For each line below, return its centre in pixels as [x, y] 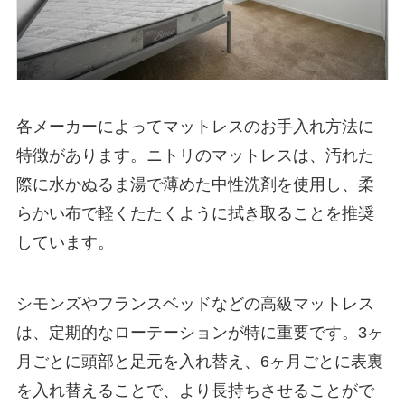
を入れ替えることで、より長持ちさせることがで [195, 391]
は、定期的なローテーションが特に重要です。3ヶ [199, 333]
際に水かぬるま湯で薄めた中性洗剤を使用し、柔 [195, 185]
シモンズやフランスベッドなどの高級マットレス [195, 304]
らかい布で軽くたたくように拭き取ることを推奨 [195, 214]
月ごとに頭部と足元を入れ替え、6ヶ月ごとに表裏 [199, 362]
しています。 [65, 243]
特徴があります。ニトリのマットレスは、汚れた [195, 156]
